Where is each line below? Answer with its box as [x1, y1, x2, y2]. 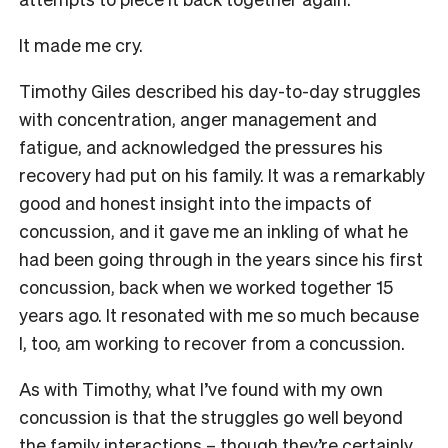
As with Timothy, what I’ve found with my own [19, 376, 383, 400]
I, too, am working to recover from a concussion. [19, 330, 405, 354]
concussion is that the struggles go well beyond [19, 404, 403, 428]
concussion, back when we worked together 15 [19, 274, 393, 298]
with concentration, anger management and [19, 106, 377, 130]
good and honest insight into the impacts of [19, 190, 372, 214]
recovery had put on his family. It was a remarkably [19, 162, 425, 186]
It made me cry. [19, 32, 143, 56]
